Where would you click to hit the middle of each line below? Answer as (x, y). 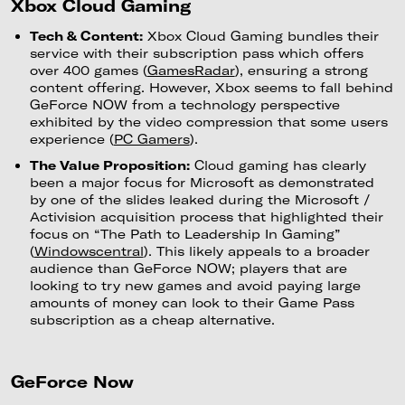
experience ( (71, 138)
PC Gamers (151, 138)
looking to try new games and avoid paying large (195, 285)
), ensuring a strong (301, 70)
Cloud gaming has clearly (278, 165)
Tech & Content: (86, 35)
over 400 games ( (88, 70)
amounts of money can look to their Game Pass (192, 302)
